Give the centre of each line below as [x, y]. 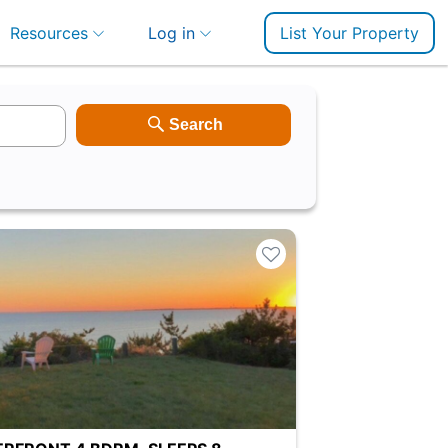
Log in [171, 33]
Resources [49, 33]
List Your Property [350, 33]
